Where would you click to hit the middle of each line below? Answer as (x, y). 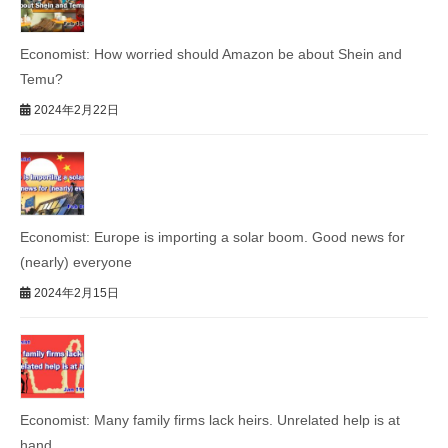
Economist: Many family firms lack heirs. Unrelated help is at (210, 419)
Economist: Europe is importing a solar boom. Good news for (212, 236)
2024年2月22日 (75, 109)
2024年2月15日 (75, 292)
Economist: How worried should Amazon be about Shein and (211, 53)
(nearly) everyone (76, 261)
